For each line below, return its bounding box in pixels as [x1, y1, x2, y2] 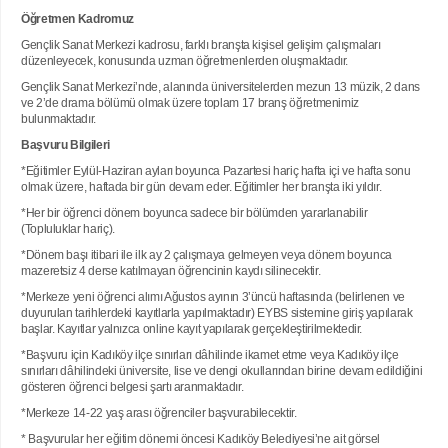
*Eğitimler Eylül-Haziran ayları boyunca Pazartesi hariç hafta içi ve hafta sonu [21, 164, 411, 178]
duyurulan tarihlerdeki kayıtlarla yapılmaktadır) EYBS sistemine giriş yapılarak [21, 306, 413, 320]
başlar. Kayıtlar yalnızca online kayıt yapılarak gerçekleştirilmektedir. [21, 322, 363, 336]
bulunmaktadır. [21, 112, 96, 126]
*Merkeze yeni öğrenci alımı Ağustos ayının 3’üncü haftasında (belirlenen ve [21, 290, 406, 304]
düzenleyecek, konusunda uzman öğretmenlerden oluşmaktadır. [21, 54, 349, 68]
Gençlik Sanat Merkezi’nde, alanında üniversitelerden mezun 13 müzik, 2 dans [21, 80, 421, 94]
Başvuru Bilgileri [21, 138, 110, 152]
